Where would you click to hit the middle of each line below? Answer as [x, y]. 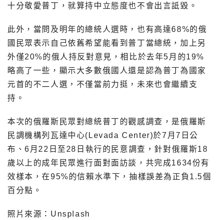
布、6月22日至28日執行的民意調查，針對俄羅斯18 [108, 149]
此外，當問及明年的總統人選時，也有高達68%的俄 [107, 29]
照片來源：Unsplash [49, 214]
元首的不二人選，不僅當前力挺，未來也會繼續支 [103, 84]
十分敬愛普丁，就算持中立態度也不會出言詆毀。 [103, 5]
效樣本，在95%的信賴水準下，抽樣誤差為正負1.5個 [110, 176]
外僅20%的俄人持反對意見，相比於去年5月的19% [106, 56]
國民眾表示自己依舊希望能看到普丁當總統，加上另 [107, 43]
